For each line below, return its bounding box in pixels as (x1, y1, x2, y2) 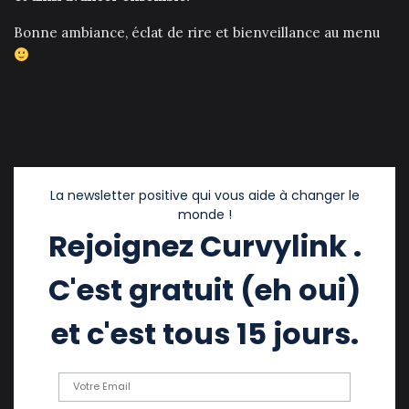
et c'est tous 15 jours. (50, 312, 359, 354)
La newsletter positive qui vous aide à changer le (49, 185, 360, 204)
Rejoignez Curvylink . (47, 225, 362, 267)
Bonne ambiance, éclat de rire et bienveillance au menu (14, 23, 380, 41)
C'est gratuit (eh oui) (48, 268, 361, 310)
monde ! (177, 204, 232, 224)
